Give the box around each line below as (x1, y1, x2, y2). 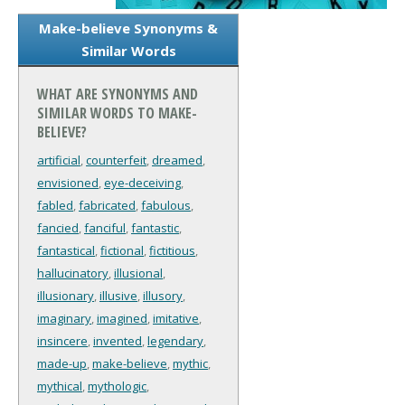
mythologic (88, 378, 146, 395)
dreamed (152, 152, 202, 169)
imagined (97, 310, 147, 327)
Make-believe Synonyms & (39, 19, 218, 38)
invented (93, 333, 142, 350)
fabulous (141, 197, 191, 214)
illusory (143, 287, 183, 305)
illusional (114, 265, 163, 282)
